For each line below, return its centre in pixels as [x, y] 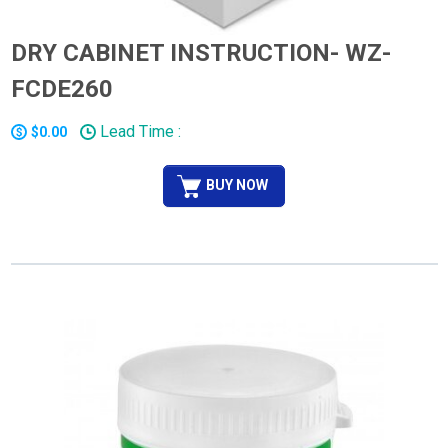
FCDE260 [61, 89]
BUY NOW [237, 184]
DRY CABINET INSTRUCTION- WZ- [200, 53]
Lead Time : [138, 132]
